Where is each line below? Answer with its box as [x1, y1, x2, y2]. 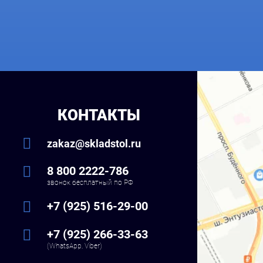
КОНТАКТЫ [57, 106, 140, 124]
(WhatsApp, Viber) [47, 242, 102, 251]
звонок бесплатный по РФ [47, 178, 133, 187]
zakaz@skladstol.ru [47, 137, 141, 150]
